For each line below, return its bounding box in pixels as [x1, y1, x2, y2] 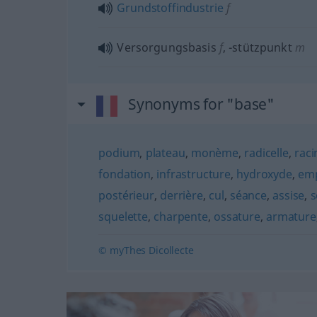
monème [190, 144, 238, 161]
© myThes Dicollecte [98, 243, 194, 257]
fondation [98, 166, 151, 182]
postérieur [98, 187, 154, 203]
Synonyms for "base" [127, 93, 275, 114]
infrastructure [156, 166, 231, 182]
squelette [98, 208, 148, 224]
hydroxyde [236, 166, 292, 182]
